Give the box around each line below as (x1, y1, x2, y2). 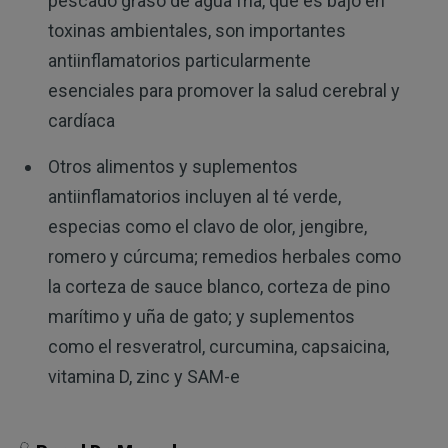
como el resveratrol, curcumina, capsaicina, (47, 336, 389, 358)
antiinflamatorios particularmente (47, 50, 311, 72)
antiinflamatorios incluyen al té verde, (47, 186, 341, 208)
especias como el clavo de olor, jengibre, (47, 216, 367, 238)
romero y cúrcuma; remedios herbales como (47, 246, 401, 268)
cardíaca (47, 110, 115, 132)
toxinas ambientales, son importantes (47, 20, 346, 42)
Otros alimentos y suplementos (47, 156, 298, 178)
